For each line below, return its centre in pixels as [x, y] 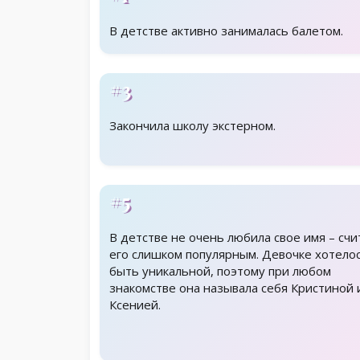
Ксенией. [135, 305]
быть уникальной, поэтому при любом [220, 271]
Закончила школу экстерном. [192, 126]
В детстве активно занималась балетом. [226, 31]
